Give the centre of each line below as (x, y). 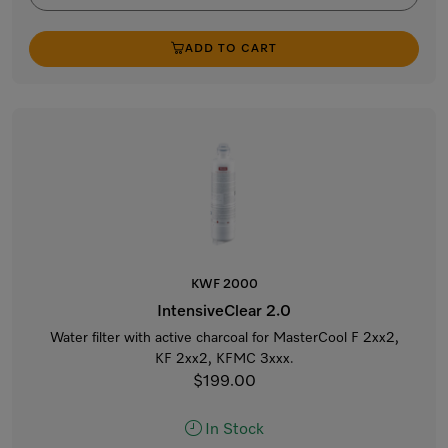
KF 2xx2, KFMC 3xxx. (224, 359)
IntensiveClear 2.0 (224, 312)
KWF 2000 (224, 284)
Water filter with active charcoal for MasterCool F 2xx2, (224, 338)
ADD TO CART (231, 49)
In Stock (234, 430)
